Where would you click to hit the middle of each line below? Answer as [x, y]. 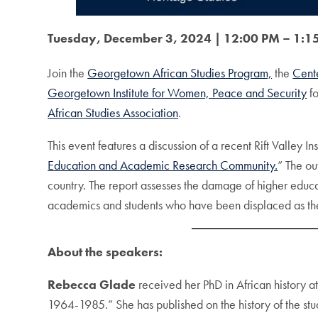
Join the [68, 73]
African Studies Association [113, 113]
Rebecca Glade [92, 285]
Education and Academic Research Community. [163, 165]
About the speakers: [105, 252]
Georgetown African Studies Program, [180, 73]
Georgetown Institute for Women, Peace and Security [177, 93]
